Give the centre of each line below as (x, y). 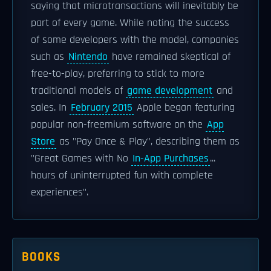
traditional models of (78, 91)
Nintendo (88, 57)
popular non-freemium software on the (118, 125)
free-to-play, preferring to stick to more (118, 74)
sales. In (50, 108)
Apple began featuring (184, 108)
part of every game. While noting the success (130, 23)
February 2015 (102, 108)
